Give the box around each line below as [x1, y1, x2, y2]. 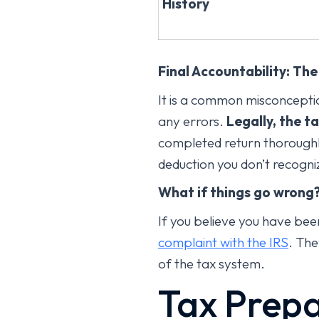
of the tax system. [158, 254, 265, 272]
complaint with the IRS [158, 233, 288, 251]
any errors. [158, 112, 226, 130]
